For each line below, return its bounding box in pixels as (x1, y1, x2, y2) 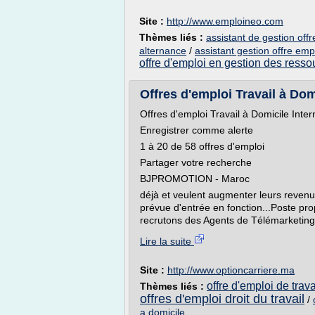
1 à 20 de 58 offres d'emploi (140, 141, 270, 152)
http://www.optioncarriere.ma (167, 264, 295, 276)
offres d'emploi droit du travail (140, 292, 304, 306)
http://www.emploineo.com (167, 15, 283, 27)
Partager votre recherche (140, 157, 252, 168)
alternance (139, 45, 186, 56)
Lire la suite (140, 236, 194, 247)
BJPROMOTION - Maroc (140, 173, 250, 184)
